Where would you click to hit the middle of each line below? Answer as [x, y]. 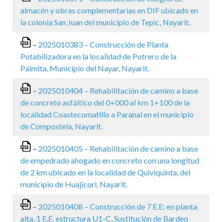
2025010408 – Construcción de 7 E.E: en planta [118, 206]
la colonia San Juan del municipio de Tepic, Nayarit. [105, 22]
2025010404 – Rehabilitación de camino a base [118, 90]
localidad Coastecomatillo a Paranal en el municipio [107, 114]
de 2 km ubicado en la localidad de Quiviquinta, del [105, 172]
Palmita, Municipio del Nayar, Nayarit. [85, 68]
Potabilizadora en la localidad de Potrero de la [98, 56]
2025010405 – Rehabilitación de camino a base [118, 148]
